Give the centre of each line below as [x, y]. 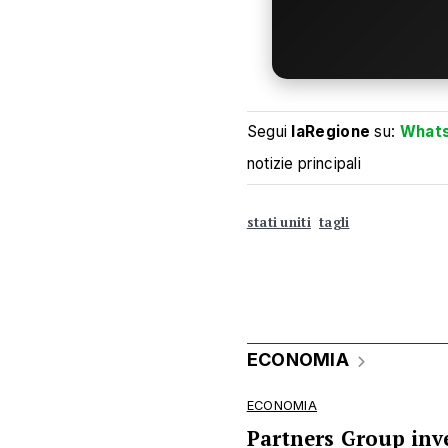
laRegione [331, 131]
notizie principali [304, 163]
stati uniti [278, 223]
